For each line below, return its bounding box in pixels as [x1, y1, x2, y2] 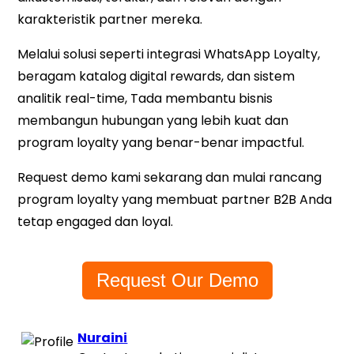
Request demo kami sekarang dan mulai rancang [17, 168, 322, 186]
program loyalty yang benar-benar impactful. [17, 133, 305, 152]
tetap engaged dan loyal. [17, 212, 174, 231]
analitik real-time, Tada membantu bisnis [17, 88, 273, 107]
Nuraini [77, 328, 128, 347]
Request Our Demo [96, 269, 258, 291]
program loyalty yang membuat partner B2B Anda [17, 190, 333, 209]
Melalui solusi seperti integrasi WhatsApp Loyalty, [17, 44, 321, 63]
